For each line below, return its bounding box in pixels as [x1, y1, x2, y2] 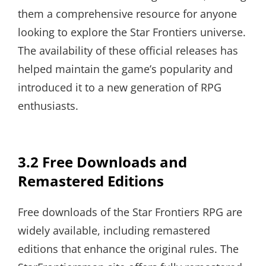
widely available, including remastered [18, 223, 210, 238]
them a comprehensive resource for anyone [18, 7, 237, 21]
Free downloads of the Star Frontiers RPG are [18, 205, 242, 220]
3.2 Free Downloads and [18, 152, 187, 172]
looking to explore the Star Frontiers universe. [18, 25, 246, 40]
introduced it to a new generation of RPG [18, 80, 221, 95]
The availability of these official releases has [18, 43, 238, 58]
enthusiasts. [18, 99, 78, 113]
